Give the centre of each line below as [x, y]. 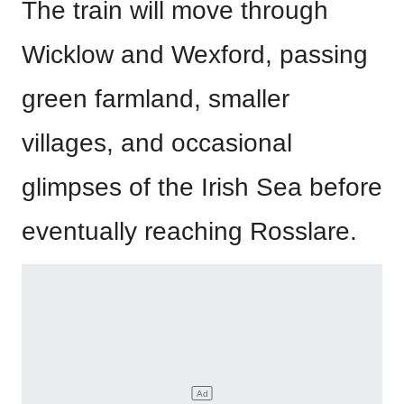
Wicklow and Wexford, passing [195, 55]
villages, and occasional [157, 143]
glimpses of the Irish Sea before [202, 188]
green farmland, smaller [156, 99]
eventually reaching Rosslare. [189, 232]
